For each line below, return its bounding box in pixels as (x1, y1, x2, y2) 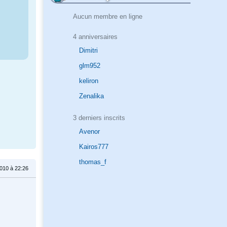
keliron (79, 77, 98, 85)
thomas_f (79, 158, 106, 166)
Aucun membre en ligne (72, 12, 142, 20)
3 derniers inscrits (72, 113, 125, 122)
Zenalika (79, 92, 104, 100)
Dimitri (79, 47, 98, 55)
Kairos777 (79, 143, 108, 151)
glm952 (79, 62, 100, 70)
